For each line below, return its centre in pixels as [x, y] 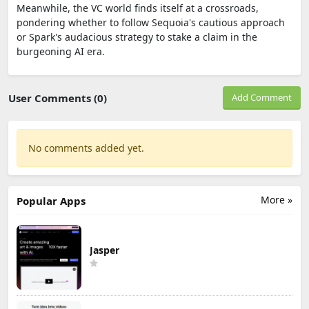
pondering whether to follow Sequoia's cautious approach [151, 22]
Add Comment [262, 97]
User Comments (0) [58, 98]
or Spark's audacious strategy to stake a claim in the [137, 37]
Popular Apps [51, 200]
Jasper [104, 250]
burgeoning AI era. [61, 51]
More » [277, 199]
